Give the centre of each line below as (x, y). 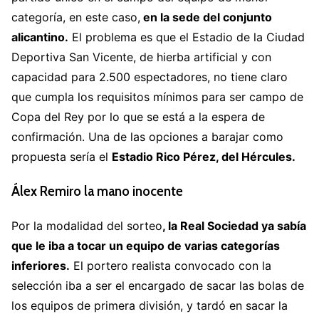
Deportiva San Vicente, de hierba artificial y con (141, 57)
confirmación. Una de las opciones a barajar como (147, 136)
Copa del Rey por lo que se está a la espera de (138, 116)
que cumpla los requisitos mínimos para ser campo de (157, 96)
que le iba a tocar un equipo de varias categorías (146, 246)
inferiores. (41, 266)
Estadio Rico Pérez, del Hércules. (204, 156)
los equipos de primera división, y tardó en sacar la (150, 306)
